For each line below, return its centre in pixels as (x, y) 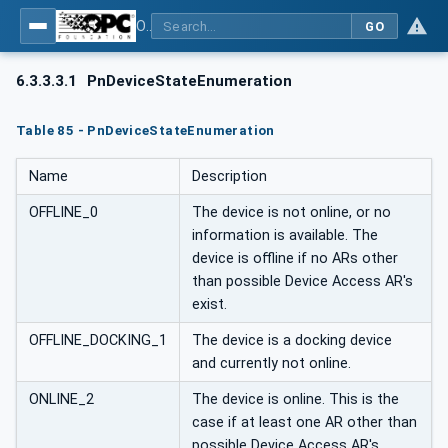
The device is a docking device (292, 341)
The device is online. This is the (295, 400)
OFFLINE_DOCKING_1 (98, 341)
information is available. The (285, 236)
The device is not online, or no (291, 213)
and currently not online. (271, 364)
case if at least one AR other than (304, 423)
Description (229, 177)
